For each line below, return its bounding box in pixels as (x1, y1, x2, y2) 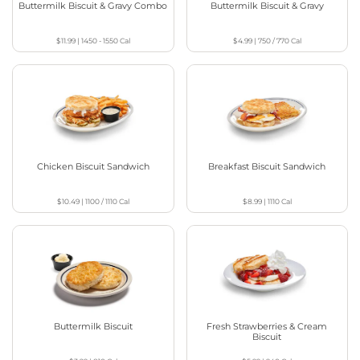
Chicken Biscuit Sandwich (36, 160, 149, 172)
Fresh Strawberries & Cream (207, 321, 328, 332)
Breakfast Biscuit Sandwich (208, 160, 326, 172)
